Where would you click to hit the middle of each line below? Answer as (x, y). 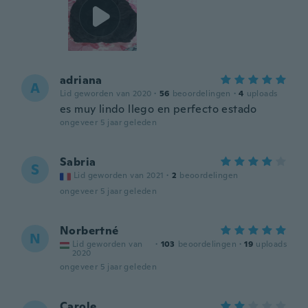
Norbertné (89, 231)
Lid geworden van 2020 (106, 93)
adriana (81, 80)
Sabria (78, 162)
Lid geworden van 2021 (119, 175)
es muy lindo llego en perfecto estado (158, 109)
